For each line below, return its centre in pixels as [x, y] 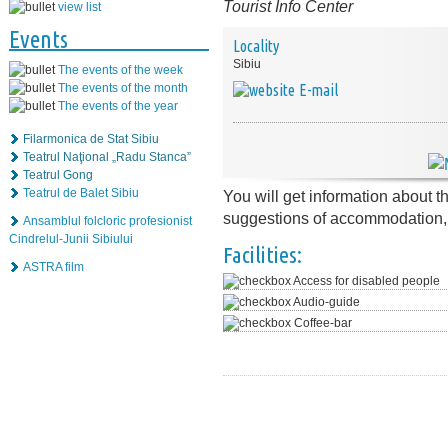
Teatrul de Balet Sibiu [81, 193]
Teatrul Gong [58, 175]
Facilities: [262, 254]
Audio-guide [326, 302]
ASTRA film [53, 267]
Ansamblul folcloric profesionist [107, 221]
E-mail [318, 90]
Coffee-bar [323, 323]
